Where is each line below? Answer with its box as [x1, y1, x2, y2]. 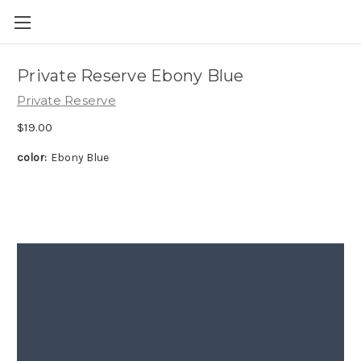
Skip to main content [125, 26, 236, 39]
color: [17, 150, 47, 164]
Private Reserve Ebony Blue [17, 66, 244, 86]
